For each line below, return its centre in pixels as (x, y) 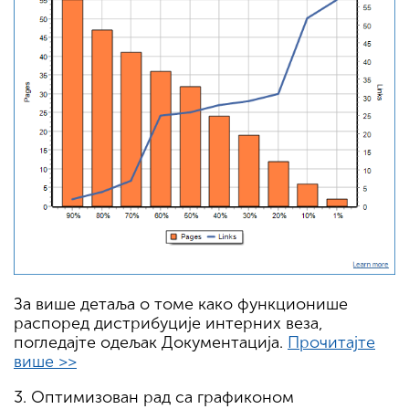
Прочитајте (331, 343)
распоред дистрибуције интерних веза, (168, 324)
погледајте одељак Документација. (151, 343)
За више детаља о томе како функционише (181, 304)
